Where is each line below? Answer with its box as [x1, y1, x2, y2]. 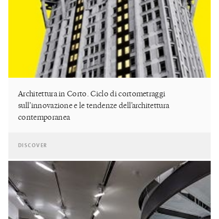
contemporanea [18, 111, 70, 123]
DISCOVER [18, 143, 47, 149]
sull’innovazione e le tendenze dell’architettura [18, 100, 170, 111]
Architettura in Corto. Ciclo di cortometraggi [18, 88, 166, 99]
